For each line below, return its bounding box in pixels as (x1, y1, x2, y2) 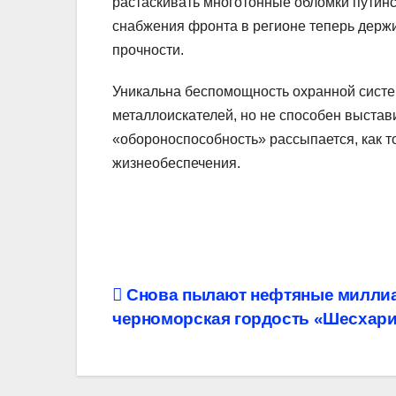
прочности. (112, 42, 184, 58)
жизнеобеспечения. (112, 156, 240, 171)
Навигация (111, 284, 264, 319)
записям (111, 356, 230, 392)
